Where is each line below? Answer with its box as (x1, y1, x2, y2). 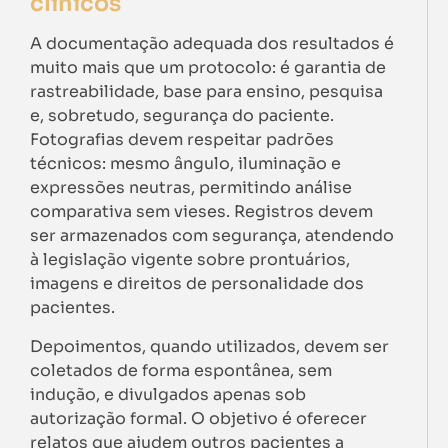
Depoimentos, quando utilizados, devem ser (30, 335, 389, 357)
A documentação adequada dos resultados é (30, 33, 394, 55)
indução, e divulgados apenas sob (30, 383, 306, 405)
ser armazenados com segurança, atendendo (30, 225, 394, 247)
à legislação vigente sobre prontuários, (30, 249, 350, 271)
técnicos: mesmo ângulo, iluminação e (30, 153, 341, 175)
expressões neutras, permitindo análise (30, 177, 352, 199)
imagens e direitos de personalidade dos (30, 273, 364, 295)
